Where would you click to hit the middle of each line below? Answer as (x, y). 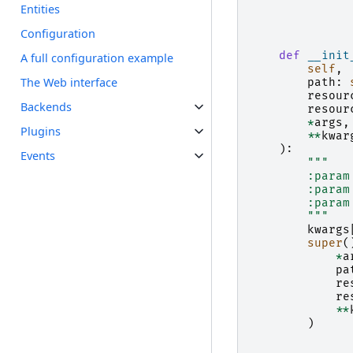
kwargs (328, 230)
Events (38, 156)
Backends (46, 107)
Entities (41, 9)
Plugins (41, 132)
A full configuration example (97, 58)
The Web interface (69, 83)
